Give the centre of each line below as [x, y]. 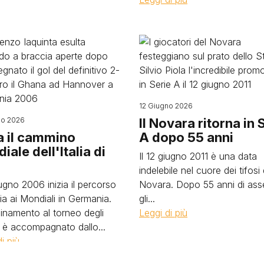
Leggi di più [163, 213]
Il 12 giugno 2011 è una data [198, 156]
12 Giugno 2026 [166, 106]
